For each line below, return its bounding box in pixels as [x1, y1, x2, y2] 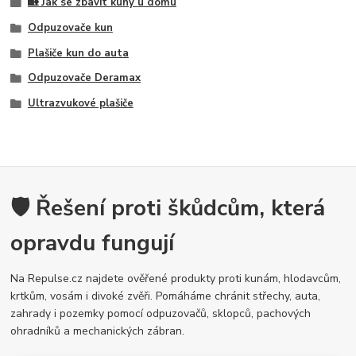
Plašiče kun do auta [27, 45, 129, 60]
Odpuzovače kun [27, 20, 113, 35]
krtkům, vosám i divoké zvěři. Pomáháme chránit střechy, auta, [10, 288, 321, 304]
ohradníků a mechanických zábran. [10, 323, 185, 339]
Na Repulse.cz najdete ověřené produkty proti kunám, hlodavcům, [10, 270, 342, 286]
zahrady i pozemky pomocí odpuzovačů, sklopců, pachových [10, 305, 311, 321]
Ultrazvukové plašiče [27, 96, 133, 111]
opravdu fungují [10, 227, 175, 258]
